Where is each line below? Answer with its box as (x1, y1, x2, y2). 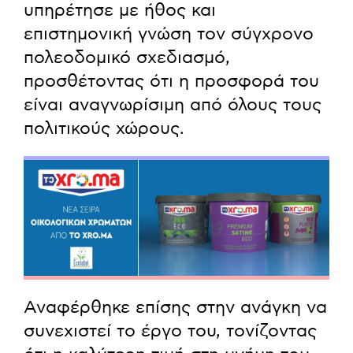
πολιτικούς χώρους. (24, 119, 184, 137)
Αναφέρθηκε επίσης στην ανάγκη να (24, 299, 327, 317)
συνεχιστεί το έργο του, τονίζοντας (24, 322, 317, 340)
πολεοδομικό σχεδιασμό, (24, 48, 230, 66)
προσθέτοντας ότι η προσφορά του (24, 72, 319, 90)
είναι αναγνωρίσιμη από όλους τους (24, 95, 321, 113)
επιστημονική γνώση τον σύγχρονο (24, 24, 314, 43)
